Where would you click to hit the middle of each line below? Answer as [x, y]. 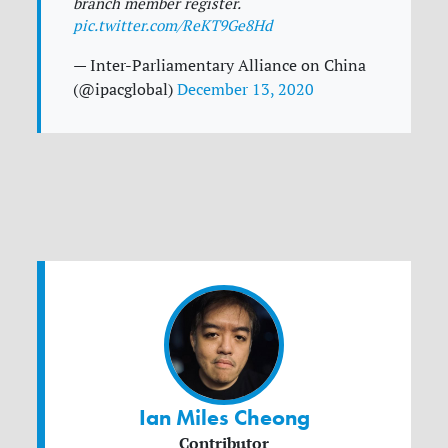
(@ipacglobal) [125, 89]
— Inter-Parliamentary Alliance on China [220, 65]
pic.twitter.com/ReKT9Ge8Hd [173, 26]
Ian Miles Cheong [224, 418]
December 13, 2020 [246, 89]
